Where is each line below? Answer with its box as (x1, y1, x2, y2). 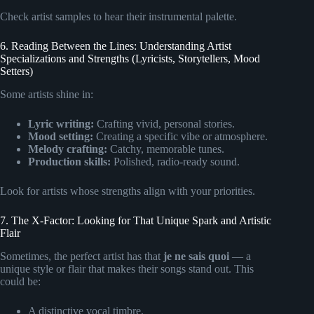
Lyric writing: (28, 117, 94, 130)
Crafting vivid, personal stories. (94, 117, 235, 130)
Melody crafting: (28, 142, 107, 155)
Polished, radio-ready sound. (111, 155, 240, 168)
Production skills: (28, 155, 111, 168)
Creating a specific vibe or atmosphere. (93, 130, 268, 142)
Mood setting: (28, 130, 93, 142)
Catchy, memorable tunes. (107, 142, 224, 155)
